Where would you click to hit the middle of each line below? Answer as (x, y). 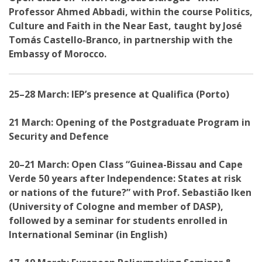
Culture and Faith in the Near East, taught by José (125, 26)
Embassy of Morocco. (58, 54)
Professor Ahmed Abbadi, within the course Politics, (131, 12)
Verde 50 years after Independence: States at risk (125, 178)
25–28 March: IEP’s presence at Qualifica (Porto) (119, 94)
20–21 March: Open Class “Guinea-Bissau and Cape (126, 164)
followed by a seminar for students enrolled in (118, 220)
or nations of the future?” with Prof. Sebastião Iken (130, 192)
